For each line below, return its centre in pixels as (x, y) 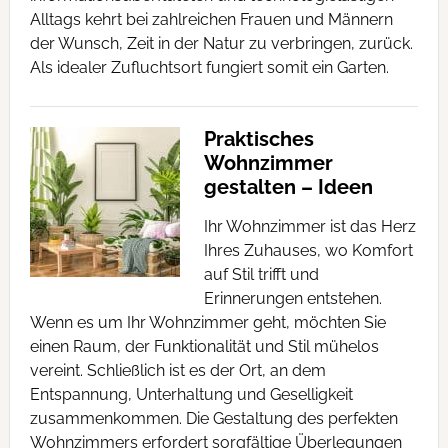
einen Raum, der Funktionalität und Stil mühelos (204, 346)
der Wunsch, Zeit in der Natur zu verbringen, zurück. (221, 43)
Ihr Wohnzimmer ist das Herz (309, 226)
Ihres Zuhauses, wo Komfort (308, 250)
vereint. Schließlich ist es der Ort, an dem (177, 370)
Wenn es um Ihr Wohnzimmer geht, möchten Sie (207, 322)
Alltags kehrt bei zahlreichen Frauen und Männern (211, 19)
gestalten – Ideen (288, 187)
